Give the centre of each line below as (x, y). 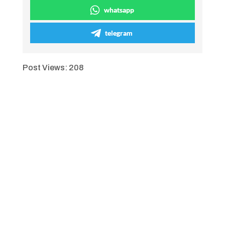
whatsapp (119, 10)
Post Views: (45, 68)
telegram (119, 33)
